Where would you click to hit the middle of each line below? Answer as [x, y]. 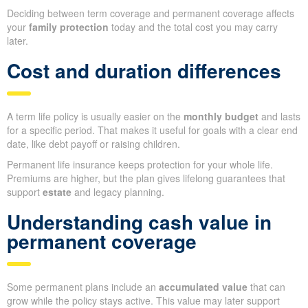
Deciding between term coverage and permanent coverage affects [151, 13]
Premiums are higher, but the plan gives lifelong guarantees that [146, 178]
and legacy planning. [118, 192]
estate [57, 192]
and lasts [279, 117]
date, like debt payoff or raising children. [93, 144]
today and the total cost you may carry [193, 27]
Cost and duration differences [144, 71]
